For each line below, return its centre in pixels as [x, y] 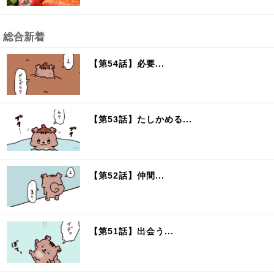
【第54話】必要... [127, 63]
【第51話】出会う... [132, 231]
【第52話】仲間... [127, 175]
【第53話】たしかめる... [141, 120]
